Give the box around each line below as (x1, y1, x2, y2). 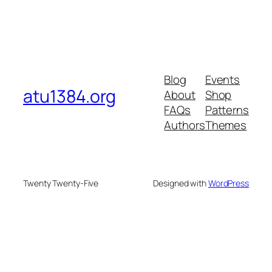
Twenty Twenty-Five (23, 177, 99, 189)
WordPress (208, 177, 249, 189)
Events (205, 72, 240, 88)
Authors (164, 117, 205, 134)
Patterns (205, 102, 249, 118)
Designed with (153, 177, 208, 189)
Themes (205, 117, 247, 134)
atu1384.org (23, 84, 116, 108)
